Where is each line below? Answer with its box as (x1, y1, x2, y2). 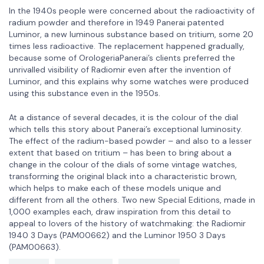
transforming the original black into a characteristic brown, (9, 170, 237, 181)
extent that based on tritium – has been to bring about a (9, 147, 232, 158)
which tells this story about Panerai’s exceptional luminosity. (9, 123, 242, 134)
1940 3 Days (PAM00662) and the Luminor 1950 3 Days (9, 229, 226, 240)
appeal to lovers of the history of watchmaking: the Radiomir (9, 217, 246, 229)
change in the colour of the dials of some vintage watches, (9, 159, 237, 170)
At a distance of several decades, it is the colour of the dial (9, 111, 238, 123)
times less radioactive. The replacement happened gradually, (9, 40, 245, 51)
